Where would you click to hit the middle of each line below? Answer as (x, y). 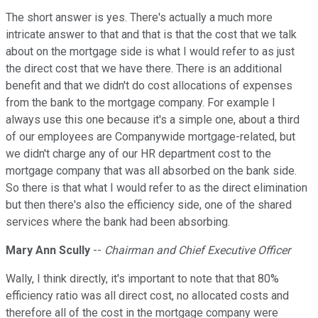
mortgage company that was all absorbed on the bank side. (151, 171)
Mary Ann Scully (48, 251)
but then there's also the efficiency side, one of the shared (149, 205)
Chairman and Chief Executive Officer (197, 251)
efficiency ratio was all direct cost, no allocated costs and (147, 296)
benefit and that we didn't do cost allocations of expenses (149, 86)
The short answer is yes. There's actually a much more (139, 18)
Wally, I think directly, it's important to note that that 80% (142, 279)
